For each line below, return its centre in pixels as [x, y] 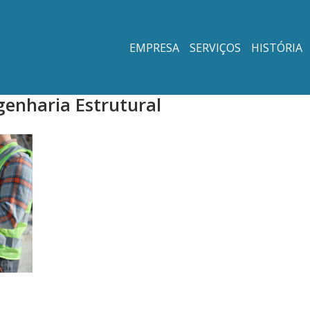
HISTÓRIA [277, 47]
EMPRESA [154, 47]
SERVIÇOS [215, 47]
